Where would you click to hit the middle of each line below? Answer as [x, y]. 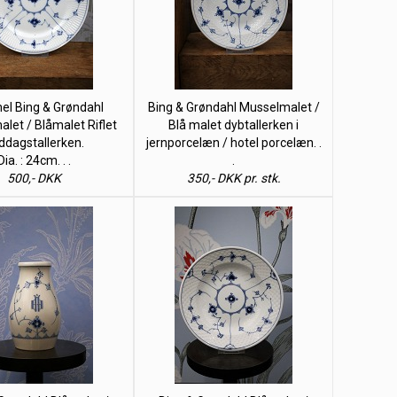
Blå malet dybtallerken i [234, 125]
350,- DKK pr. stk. [234, 178]
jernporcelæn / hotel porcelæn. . [234, 143]
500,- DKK [34, 178]
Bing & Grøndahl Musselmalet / [234, 107]
